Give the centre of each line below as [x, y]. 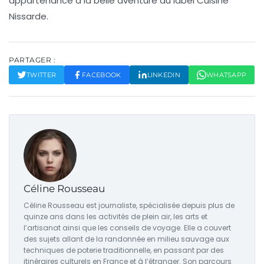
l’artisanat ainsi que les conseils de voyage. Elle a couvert [127, 228]
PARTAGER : [32, 60]
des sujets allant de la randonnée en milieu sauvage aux [126, 239]
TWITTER [42, 75]
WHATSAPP [226, 75]
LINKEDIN [164, 75]
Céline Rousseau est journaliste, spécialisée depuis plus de [129, 206]
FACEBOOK [102, 75]
